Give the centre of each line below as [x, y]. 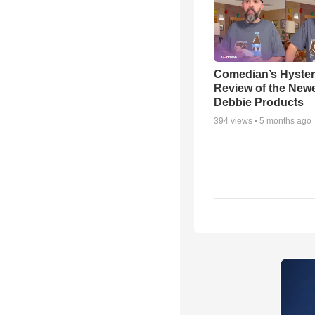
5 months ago [285, 121]
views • [244, 121]
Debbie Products [259, 102]
